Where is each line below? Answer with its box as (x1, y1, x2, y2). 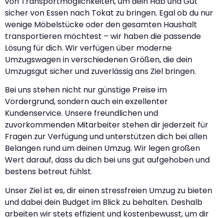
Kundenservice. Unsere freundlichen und (5, 108, 158, 119)
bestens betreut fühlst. (5, 166, 92, 178)
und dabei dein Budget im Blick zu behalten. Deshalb (5, 196, 202, 208)
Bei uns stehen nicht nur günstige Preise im (5, 84, 167, 96)
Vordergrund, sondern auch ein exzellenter (5, 96, 168, 108)
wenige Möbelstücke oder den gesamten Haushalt (5, 19, 197, 31)
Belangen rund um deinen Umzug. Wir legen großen (5, 143, 200, 154)
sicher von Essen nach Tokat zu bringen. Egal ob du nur (5, 7, 213, 19)
